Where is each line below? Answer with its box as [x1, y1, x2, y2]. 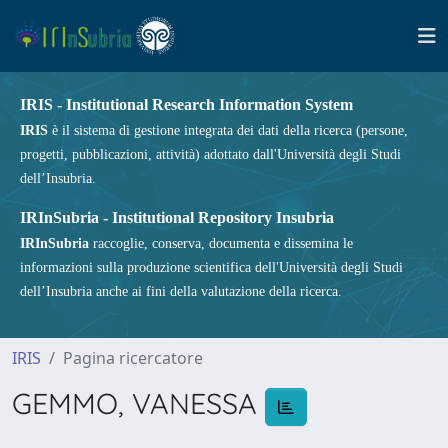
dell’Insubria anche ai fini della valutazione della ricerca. [20, 284, 342, 299]
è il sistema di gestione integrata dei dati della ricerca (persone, [48, 123, 408, 138]
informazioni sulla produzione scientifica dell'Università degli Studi [20, 260, 403, 275]
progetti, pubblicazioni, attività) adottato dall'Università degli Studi [20, 147, 401, 162]
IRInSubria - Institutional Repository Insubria [20, 209, 334, 226]
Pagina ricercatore [63, 347, 203, 369]
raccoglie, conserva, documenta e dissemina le [89, 236, 353, 251]
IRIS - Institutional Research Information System [20, 96, 353, 113]
